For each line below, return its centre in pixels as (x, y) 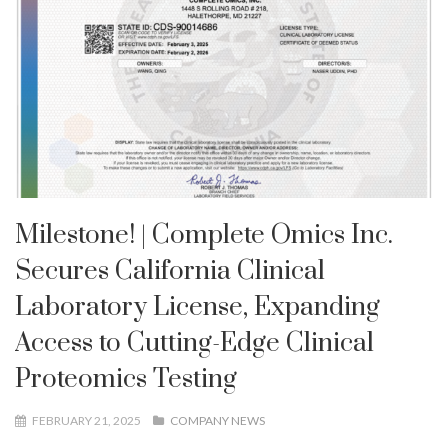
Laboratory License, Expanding (197, 307)
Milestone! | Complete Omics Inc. (204, 235)
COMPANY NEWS (217, 420)
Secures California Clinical (170, 271)
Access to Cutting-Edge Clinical (194, 343)
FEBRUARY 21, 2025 (85, 420)
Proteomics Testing (126, 379)
